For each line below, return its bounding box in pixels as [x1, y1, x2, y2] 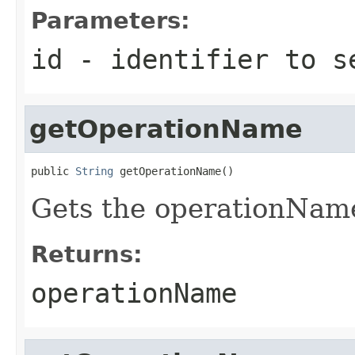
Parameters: [31, 6, 190, 34]
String [75, 164, 113, 177]
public [31, 164, 75, 177]
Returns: [31, 240, 143, 268]
